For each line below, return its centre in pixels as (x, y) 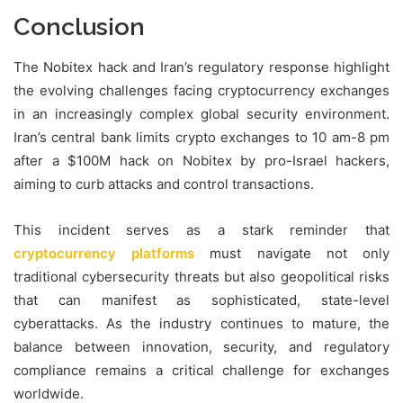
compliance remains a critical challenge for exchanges (201, 370)
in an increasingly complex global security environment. (201, 113)
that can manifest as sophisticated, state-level (201, 300)
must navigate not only (292, 253)
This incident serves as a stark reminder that (201, 229)
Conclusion (79, 27)
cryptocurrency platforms (104, 253)
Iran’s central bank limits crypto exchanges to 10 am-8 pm (201, 137)
